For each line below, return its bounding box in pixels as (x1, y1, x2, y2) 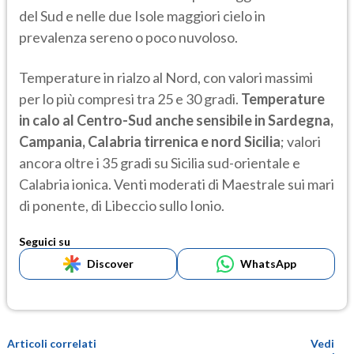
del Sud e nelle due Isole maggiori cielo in (19, 7, 265, 25)
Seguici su (19, 235, 70, 249)
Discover (86, 257, 134, 271)
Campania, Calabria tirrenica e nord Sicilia (19, 133, 281, 151)
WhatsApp (239, 257, 296, 271)
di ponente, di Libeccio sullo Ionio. (19, 197, 224, 215)
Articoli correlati (7, 337, 96, 351)
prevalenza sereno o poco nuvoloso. (19, 28, 238, 47)
